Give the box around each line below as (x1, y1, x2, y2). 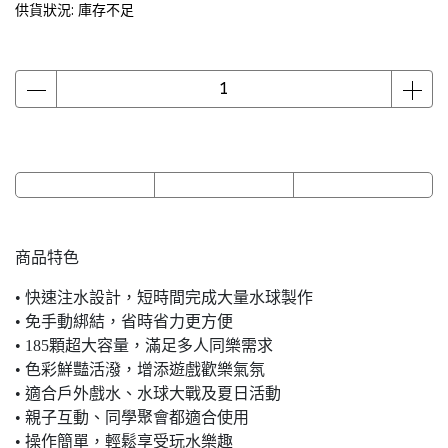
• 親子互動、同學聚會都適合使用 (15, 409, 249, 426)
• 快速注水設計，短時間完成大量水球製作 (15, 289, 313, 306)
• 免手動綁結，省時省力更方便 (15, 313, 233, 330)
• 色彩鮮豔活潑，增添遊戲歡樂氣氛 (15, 361, 265, 378)
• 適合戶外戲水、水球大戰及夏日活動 (15, 385, 281, 402)
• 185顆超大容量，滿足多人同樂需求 (15, 337, 273, 354)
